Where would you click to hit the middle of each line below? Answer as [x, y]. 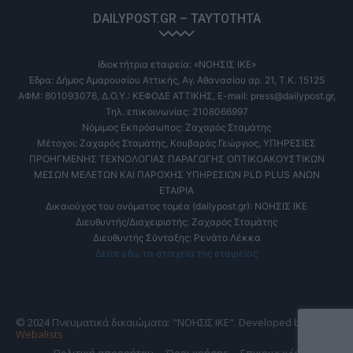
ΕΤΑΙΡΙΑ [176, 191]
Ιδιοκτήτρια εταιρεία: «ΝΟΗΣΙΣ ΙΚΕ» [176, 65]
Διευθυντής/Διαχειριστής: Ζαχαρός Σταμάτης [176, 222]
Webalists [39, 334]
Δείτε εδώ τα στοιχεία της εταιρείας [176, 254]
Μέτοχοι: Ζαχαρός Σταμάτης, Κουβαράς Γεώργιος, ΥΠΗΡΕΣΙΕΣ [176, 143]
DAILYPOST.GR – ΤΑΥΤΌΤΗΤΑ [176, 19]
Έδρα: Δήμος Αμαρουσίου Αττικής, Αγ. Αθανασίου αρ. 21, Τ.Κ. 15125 [176, 80]
